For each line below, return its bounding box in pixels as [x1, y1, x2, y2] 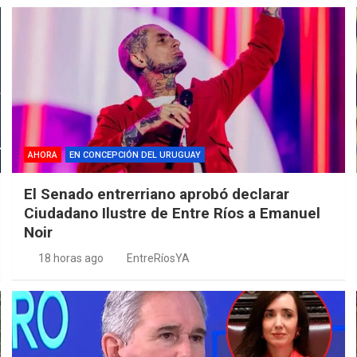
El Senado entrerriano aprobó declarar [24, 185, 290, 204]
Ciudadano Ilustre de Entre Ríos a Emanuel [24, 204, 321, 223]
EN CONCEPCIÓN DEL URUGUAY [69, 150, 202, 161]
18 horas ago [37, 252, 104, 265]
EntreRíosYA [127, 252, 190, 265]
